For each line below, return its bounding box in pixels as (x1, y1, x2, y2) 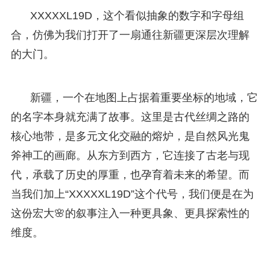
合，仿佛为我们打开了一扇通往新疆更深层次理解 (10, 28, 250, 41)
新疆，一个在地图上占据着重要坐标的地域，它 (30, 91, 258, 104)
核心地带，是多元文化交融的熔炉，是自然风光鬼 (10, 130, 250, 142)
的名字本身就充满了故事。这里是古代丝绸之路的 (10, 110, 250, 123)
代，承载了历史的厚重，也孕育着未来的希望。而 (10, 168, 250, 181)
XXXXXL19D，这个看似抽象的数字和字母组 (30, 9, 244, 22)
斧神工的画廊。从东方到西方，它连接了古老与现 (10, 149, 250, 162)
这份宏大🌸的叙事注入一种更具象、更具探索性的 (10, 207, 250, 219)
